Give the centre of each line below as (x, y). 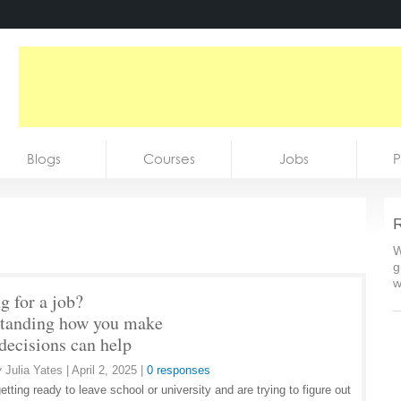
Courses (169, 159)
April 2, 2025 (104, 370)
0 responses (179, 370)
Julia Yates (36, 370)
